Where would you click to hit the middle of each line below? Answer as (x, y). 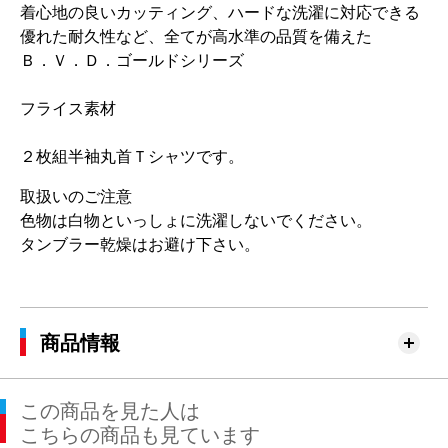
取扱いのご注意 (76, 196)
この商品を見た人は (110, 411)
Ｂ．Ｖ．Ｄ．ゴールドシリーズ (140, 60)
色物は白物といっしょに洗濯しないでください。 (196, 220)
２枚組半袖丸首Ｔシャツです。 (132, 156)
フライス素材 (68, 108)
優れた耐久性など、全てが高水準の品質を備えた (196, 36)
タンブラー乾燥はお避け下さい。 (140, 244)
